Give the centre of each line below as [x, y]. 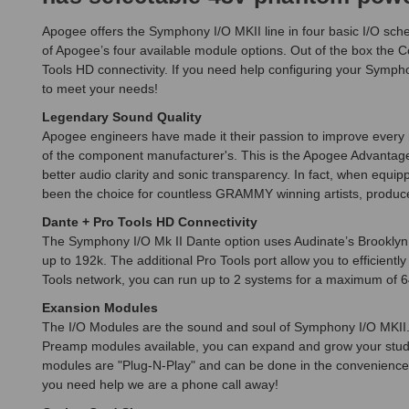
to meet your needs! [100, 89]
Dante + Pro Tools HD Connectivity [150, 222]
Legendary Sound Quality [122, 117]
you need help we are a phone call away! [160, 385]
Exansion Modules [100, 308]
